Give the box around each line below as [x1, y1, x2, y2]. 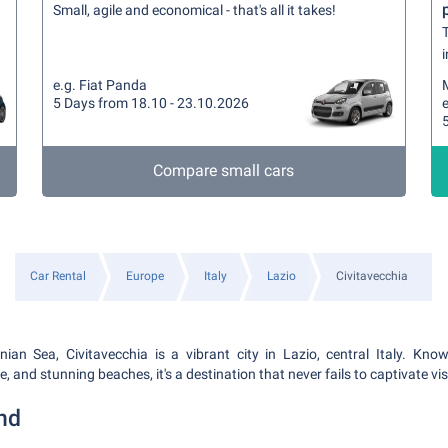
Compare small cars [153, 161, 295, 180]
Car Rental [30, 269, 86, 283]
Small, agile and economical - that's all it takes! [53, 2, 337, 18]
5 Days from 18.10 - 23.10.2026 [53, 95, 250, 111]
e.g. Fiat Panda [53, 77, 148, 93]
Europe [126, 269, 164, 283]
